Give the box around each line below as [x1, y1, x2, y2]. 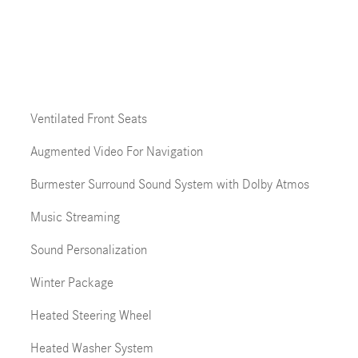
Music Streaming [30, 209, 120, 225]
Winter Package [30, 275, 113, 290]
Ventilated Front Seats [30, 111, 147, 126]
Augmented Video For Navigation [30, 144, 203, 159]
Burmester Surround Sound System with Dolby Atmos [30, 177, 309, 192]
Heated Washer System [30, 340, 153, 356]
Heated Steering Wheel [30, 308, 152, 323]
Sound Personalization [30, 242, 147, 257]
